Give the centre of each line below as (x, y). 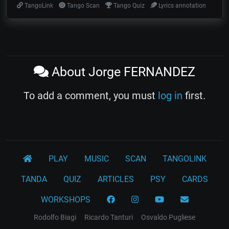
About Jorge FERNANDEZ (122, 72)
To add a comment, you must (91, 95)
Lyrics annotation (181, 5)
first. (194, 95)
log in (170, 95)
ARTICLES (116, 179)
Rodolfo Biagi (55, 217)
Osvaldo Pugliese (168, 217)
